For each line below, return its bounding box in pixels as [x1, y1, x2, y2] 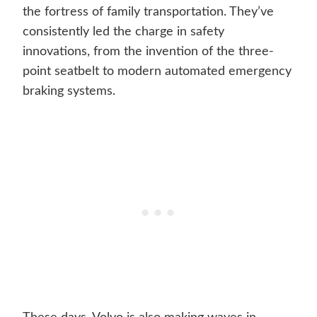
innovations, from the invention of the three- [23, 45, 274, 59]
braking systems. [23, 85, 115, 98]
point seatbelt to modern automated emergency [23, 65, 292, 79]
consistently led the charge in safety [23, 25, 224, 39]
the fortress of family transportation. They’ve [23, 6, 274, 19]
